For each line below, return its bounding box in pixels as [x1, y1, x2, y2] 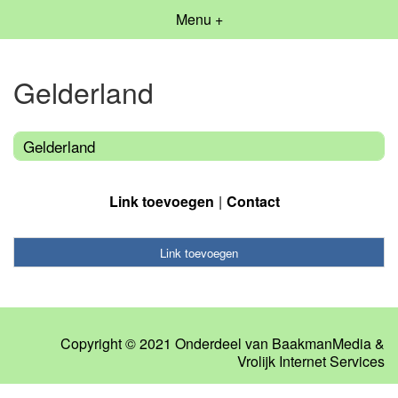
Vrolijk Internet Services [237, 351, 385, 372]
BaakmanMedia [272, 333, 371, 354]
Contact [227, 190, 280, 211]
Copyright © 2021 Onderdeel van [60, 333, 272, 354]
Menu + [175, 9, 223, 29]
